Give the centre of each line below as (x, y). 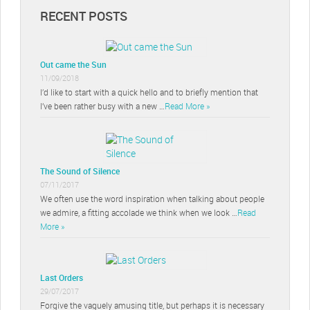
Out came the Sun (73, 64)
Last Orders (62, 277)
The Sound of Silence (80, 171)
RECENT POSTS (84, 16)
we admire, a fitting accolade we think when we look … (139, 212)
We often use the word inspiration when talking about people (152, 198)
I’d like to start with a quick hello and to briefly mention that (149, 92)
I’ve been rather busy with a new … (102, 106)
